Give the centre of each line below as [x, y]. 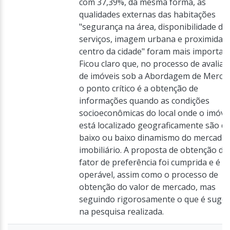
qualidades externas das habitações [147, 14]
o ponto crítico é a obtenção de [139, 88]
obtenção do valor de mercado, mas [147, 187]
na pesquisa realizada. [121, 212]
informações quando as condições [144, 101]
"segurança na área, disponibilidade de [153, 27]
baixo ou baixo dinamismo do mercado [153, 138]
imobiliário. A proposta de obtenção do [154, 150]
